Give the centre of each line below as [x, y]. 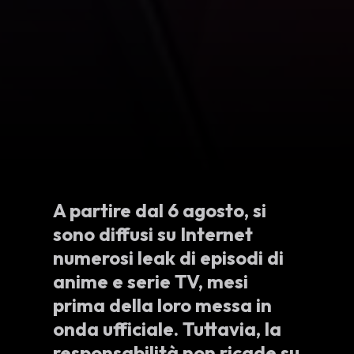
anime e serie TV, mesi [151, 281]
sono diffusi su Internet [153, 233]
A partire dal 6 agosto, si [160, 210]
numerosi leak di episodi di [169, 257]
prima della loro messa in [163, 305]
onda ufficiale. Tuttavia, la [168, 328]
